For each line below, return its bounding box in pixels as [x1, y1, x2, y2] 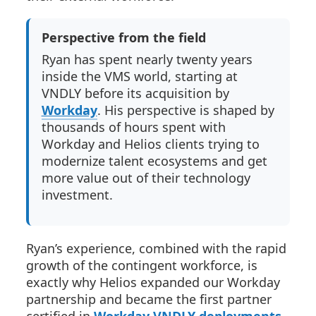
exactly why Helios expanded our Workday [26, 274, 280, 291]
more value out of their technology [41, 169, 250, 186]
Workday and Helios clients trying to [41, 135, 260, 152]
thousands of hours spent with [41, 119, 226, 135]
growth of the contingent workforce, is [26, 257, 257, 274]
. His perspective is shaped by [97, 102, 274, 119]
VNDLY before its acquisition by [41, 85, 229, 102]
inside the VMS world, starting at [41, 68, 238, 85]
